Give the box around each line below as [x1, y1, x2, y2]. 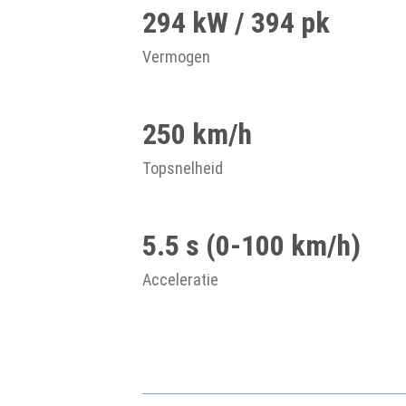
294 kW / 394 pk [142, 5, 330, 40]
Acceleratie [142, 270, 218, 289]
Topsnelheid [142, 159, 223, 178]
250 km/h [142, 117, 252, 151]
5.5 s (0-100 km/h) [142, 228, 361, 263]
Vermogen [142, 47, 210, 66]
